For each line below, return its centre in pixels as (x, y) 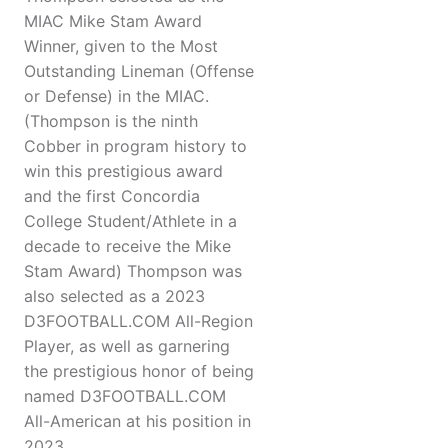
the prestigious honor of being (139, 371)
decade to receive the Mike (127, 246)
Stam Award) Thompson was (133, 271)
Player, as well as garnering (127, 346)
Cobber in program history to (135, 146)
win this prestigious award (123, 171)
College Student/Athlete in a (130, 221)
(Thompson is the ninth (111, 121)
